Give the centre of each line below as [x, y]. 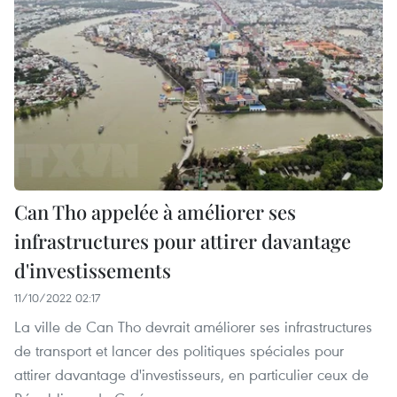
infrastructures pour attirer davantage [183, 241]
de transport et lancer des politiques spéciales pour [179, 350]
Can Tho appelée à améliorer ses [155, 211]
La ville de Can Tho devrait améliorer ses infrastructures [193, 326]
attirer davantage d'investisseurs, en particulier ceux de [191, 374]
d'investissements [93, 270]
